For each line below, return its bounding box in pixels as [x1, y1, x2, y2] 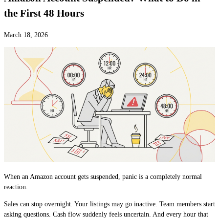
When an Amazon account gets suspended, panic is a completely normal [4, 173, 202, 181]
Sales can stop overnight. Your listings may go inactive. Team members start [4, 200, 215, 208]
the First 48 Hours [4, 7, 84, 20]
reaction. [4, 183, 28, 191]
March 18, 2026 [4, 31, 48, 39]
